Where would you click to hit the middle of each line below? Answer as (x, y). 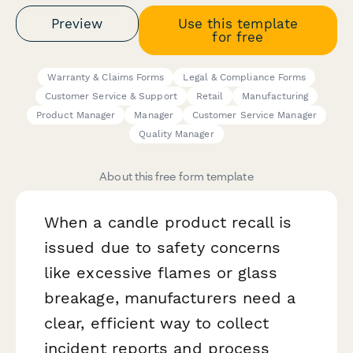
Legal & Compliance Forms (245, 78)
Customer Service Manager (254, 115)
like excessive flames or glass (161, 273)
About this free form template (176, 176)
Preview (77, 23)
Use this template (238, 23)
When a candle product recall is (168, 223)
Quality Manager (176, 134)
